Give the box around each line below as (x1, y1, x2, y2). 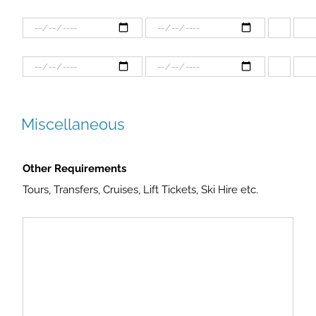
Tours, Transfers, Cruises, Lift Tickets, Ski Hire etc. (23, 183, 258, 196)
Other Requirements (23, 162, 126, 175)
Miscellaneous (21, 115, 125, 133)
